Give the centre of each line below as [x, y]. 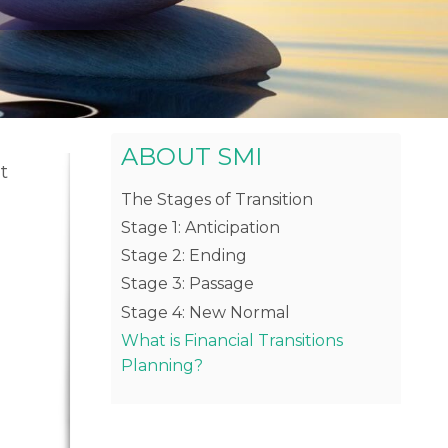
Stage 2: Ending [184, 256]
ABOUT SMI [191, 156]
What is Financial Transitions [232, 340]
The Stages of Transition [217, 199]
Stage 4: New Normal [205, 312]
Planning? [162, 365]
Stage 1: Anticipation [200, 228]
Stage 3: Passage [187, 284]
